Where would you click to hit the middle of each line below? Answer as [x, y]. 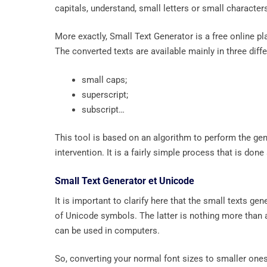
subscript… [103, 109]
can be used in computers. [107, 230]
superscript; [105, 94]
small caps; [104, 80]
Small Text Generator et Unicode [125, 181]
